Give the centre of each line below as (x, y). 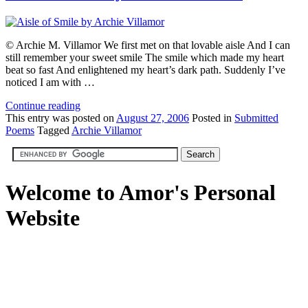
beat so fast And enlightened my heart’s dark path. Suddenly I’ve (145, 70)
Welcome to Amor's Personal (141, 192)
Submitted (256, 118)
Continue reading (43, 106)
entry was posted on (72, 118)
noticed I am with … (50, 82)
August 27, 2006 (153, 118)
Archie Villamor (107, 131)
